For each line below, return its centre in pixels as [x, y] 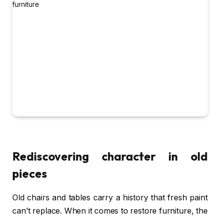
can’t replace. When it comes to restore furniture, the [110, 211]
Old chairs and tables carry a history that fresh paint [110, 198]
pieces [30, 174]
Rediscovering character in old [110, 156]
